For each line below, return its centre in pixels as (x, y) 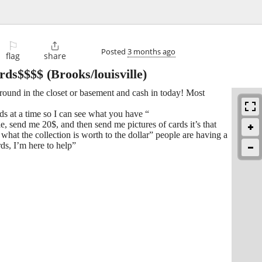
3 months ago (151, 51)
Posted (114, 51)
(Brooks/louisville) (95, 74)
